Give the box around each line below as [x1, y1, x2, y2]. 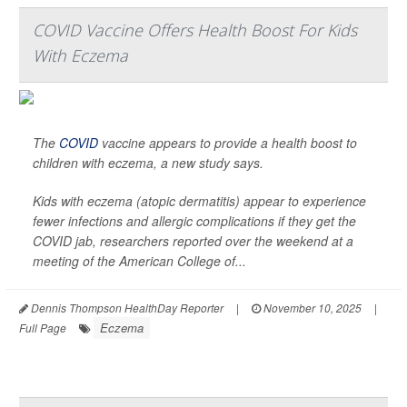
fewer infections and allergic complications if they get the [33, 212, 356, 231]
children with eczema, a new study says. [33, 154, 263, 173]
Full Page [19, 320, 66, 336]
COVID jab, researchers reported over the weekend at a [33, 232, 353, 251]
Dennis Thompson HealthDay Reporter [28, 300, 223, 316]
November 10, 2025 [261, 300, 362, 316]
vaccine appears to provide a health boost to [98, 134, 357, 153]
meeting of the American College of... [33, 252, 246, 271]
